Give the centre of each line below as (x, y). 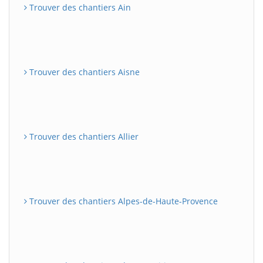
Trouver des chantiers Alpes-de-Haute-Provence (122, 201)
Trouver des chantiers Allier (83, 136)
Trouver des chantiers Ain (79, 7)
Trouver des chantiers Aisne (83, 72)
